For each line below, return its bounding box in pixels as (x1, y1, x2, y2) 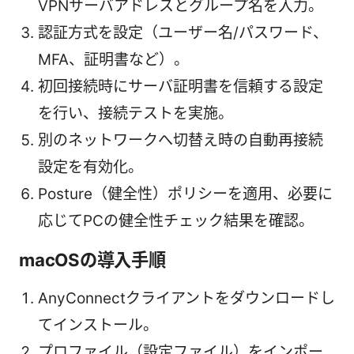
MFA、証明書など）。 (38, 50, 189, 69)
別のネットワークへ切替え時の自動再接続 (38, 130, 323, 149)
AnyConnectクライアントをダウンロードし (38, 288, 335, 307)
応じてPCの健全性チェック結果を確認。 (38, 211, 314, 230)
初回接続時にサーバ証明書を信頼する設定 (38, 77, 323, 96)
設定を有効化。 (38, 157, 143, 176)
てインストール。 (38, 315, 158, 334)
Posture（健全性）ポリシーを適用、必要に (38, 184, 333, 203)
